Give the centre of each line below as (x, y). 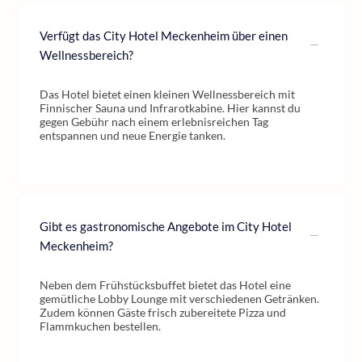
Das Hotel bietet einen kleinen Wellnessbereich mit (167, 94)
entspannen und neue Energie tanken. (133, 135)
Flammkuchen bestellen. (100, 326)
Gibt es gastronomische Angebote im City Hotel (166, 226)
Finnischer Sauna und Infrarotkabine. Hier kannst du (170, 108)
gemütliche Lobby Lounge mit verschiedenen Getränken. (179, 299)
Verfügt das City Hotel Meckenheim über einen (164, 36)
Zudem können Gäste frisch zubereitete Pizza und (163, 312)
